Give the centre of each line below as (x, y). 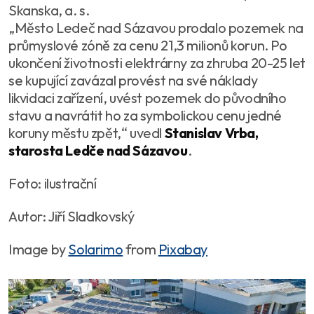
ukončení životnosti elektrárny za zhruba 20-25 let (157, 62)
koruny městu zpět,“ (68, 132)
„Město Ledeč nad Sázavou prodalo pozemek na (156, 27)
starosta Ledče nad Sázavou (98, 150)
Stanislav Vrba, (211, 132)
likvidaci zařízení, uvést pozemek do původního (148, 97)
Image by (39, 249)
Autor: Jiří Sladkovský (71, 216)
